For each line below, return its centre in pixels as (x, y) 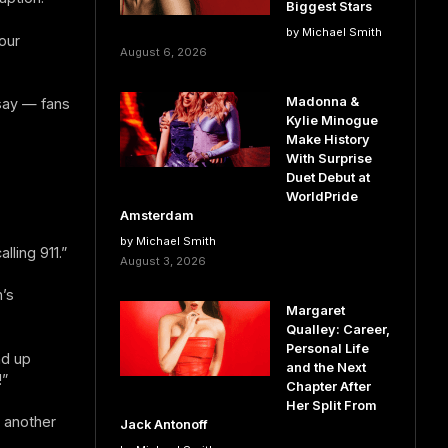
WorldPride (321, 196)
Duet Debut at (327, 177)
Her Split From (331, 405)
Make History (327, 139)
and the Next (325, 367)
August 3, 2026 (162, 261)
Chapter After (328, 386)
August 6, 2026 (163, 52)
